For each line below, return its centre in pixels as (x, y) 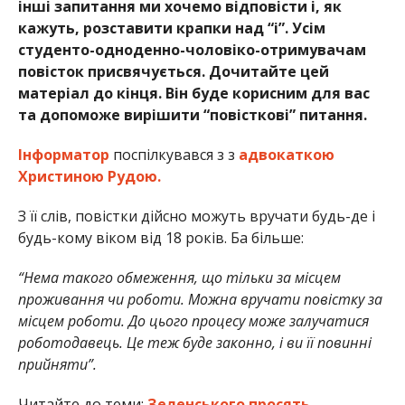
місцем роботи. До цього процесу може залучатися (193, 320)
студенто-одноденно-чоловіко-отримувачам (192, 49)
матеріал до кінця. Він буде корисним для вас (193, 93)
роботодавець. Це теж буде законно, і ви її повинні (194, 342)
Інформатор (63, 154)
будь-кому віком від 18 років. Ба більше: (160, 237)
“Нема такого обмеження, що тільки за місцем (179, 277)
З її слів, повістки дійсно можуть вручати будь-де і (196, 216)
